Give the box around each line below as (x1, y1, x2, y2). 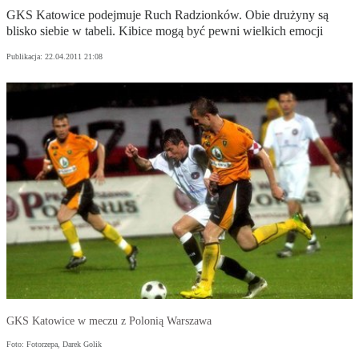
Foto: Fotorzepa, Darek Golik (6, 340, 102, 349)
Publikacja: (6, 52, 45, 62)
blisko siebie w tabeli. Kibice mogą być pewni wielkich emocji (6, 24, 323, 38)
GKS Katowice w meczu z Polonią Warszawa (6, 315, 212, 328)
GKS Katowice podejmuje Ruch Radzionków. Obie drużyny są (6, 8, 329, 22)
